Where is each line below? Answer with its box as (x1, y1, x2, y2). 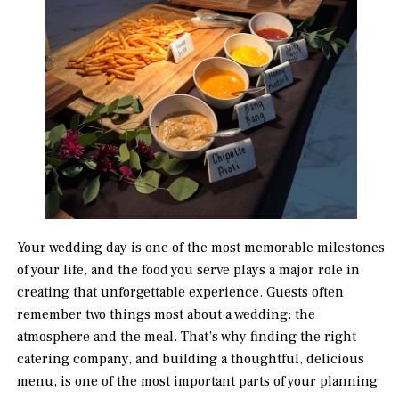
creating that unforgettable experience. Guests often (17, 283, 345, 302)
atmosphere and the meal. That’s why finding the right (17, 328, 357, 346)
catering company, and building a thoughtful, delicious (17, 350, 365, 369)
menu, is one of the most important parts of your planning (17, 372, 379, 391)
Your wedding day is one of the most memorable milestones (17, 239, 386, 257)
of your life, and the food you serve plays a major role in (17, 261, 361, 280)
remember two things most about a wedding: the (17, 305, 316, 324)
